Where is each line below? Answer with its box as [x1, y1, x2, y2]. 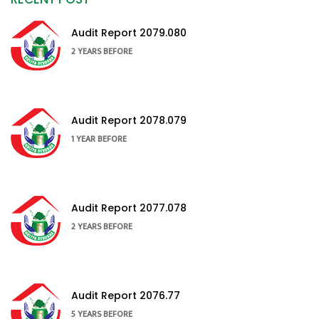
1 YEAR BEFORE [71, 131, 127, 146]
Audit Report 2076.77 [71, 288, 180, 303]
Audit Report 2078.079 [71, 113, 187, 127]
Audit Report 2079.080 [71, 25, 187, 40]
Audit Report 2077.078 [71, 200, 187, 215]
